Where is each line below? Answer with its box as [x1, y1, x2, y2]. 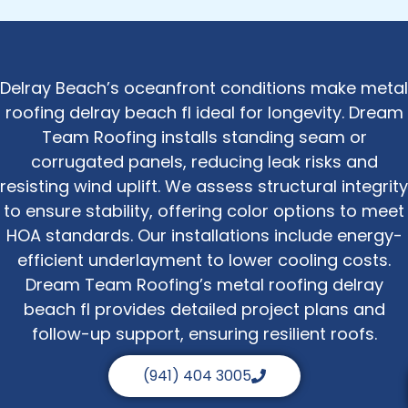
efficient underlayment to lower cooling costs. [17, 248, 391, 271]
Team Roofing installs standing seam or [41, 125, 367, 148]
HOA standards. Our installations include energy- [5, 223, 403, 247]
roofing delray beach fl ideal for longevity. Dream [5, 100, 403, 124]
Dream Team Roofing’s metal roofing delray [25, 272, 383, 296]
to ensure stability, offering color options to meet [4, 199, 404, 222]
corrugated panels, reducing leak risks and [30, 149, 378, 173]
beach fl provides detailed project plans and [23, 297, 385, 321]
